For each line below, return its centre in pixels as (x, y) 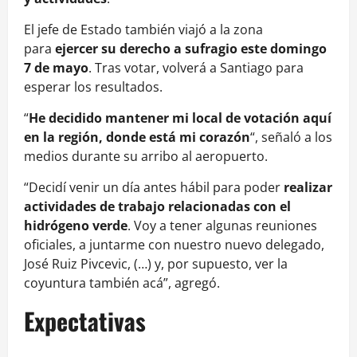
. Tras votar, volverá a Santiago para (196, 68)
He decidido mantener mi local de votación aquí (180, 118)
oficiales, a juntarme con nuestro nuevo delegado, (174, 245)
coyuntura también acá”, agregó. (122, 283)
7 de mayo (56, 68)
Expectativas (85, 321)
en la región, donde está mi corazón (137, 137)
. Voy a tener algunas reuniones (222, 226)
